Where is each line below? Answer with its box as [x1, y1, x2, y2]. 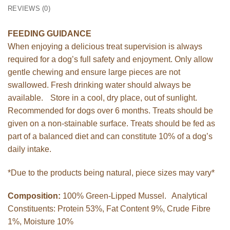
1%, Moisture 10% [8, 217, 73, 226]
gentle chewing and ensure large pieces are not [8, 67, 180, 76]
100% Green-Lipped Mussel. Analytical [61, 191, 207, 201]
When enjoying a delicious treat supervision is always [8, 42, 202, 51]
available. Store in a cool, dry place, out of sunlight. [8, 93, 197, 102]
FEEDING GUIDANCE [8, 29, 91, 38]
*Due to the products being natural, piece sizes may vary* [8, 168, 215, 177]
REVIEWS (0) [8, 4, 50, 12]
